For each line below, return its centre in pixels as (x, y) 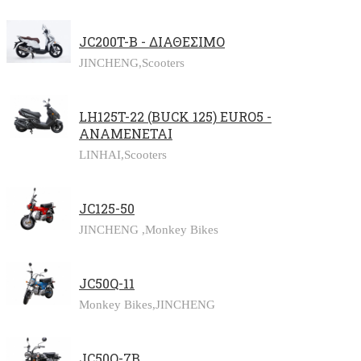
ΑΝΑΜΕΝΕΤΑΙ (126, 134)
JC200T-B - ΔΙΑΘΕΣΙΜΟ (152, 42)
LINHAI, (102, 155)
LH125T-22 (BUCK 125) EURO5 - (175, 117)
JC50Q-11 (107, 284)
